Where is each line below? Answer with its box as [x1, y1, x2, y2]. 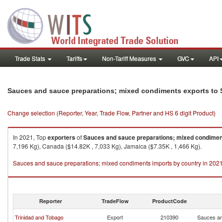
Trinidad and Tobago [15, 213, 63, 221]
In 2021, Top [13, 133, 48, 141]
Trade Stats [15, 54, 47, 62]
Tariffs [66, 54, 82, 62]
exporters [48, 133, 75, 142]
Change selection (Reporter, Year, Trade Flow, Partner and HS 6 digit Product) [7, 109, 216, 117]
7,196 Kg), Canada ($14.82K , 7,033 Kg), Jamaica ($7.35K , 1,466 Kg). [13, 142, 202, 150]
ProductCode [152, 197, 187, 205]
